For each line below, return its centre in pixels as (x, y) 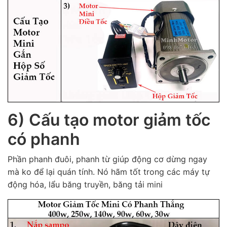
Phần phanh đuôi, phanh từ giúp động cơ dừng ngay (107, 159)
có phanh (44, 139)
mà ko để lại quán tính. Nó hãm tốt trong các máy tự (109, 172)
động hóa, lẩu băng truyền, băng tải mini (85, 184)
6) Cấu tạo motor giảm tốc (109, 120)
